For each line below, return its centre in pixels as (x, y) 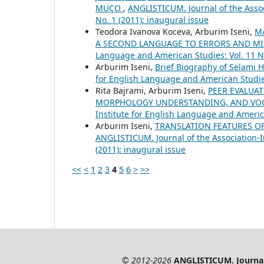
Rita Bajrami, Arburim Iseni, (152, 91)
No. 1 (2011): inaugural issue (152, 20)
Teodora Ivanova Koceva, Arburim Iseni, (175, 32)
